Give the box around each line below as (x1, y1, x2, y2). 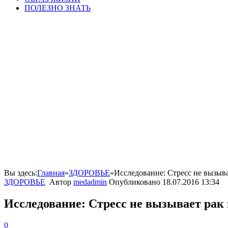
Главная (37, 168, 65, 177)
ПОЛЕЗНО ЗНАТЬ (24, 4, 91, 12)
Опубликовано (109, 178, 162, 186)
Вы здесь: (4, 168, 37, 177)
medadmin (73, 178, 107, 186)
